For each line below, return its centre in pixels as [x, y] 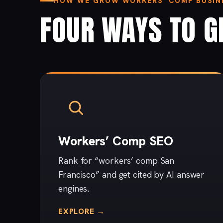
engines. [74, 189]
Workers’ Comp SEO [116, 141]
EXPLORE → [82, 212]
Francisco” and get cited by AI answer [132, 175]
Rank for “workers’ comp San [116, 161]
